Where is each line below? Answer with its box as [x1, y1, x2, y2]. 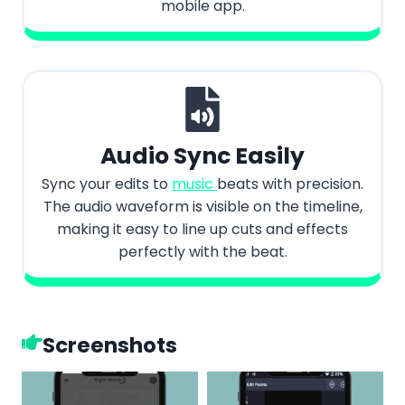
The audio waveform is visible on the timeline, [42, 196, 363, 218]
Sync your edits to [42, 174, 172, 195]
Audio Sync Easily [100, 140, 305, 173]
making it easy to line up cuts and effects [57, 219, 348, 240]
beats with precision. [217, 174, 363, 195]
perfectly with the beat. [118, 241, 287, 263]
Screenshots [42, 331, 177, 361]
